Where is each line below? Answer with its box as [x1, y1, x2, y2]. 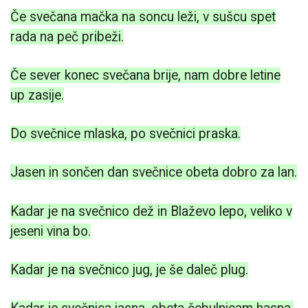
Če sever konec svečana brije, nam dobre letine [10, 67, 280, 83]
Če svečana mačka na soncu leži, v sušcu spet [10, 8, 276, 25]
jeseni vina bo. [10, 223, 91, 239]
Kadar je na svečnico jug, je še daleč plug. [10, 261, 248, 278]
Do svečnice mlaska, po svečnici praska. [10, 126, 241, 142]
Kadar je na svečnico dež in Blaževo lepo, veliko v [10, 203, 292, 219]
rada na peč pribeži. [10, 28, 124, 45]
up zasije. [10, 87, 64, 103]
